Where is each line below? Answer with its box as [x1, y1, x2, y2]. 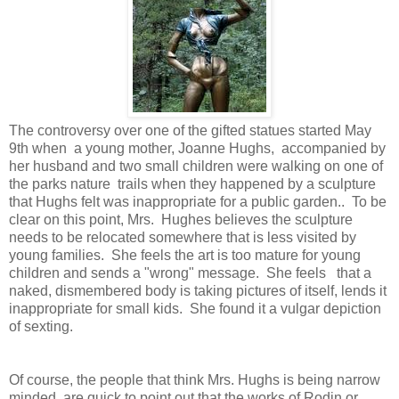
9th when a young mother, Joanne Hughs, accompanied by [9, 140, 386, 156]
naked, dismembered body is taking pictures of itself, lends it [9, 282, 387, 298]
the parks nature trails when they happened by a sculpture [9, 175, 376, 191]
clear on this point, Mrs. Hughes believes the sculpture [9, 211, 353, 227]
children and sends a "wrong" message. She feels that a [9, 265, 371, 281]
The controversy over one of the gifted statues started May [9, 122, 371, 138]
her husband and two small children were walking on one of [9, 158, 383, 174]
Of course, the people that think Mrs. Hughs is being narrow [9, 371, 380, 387]
